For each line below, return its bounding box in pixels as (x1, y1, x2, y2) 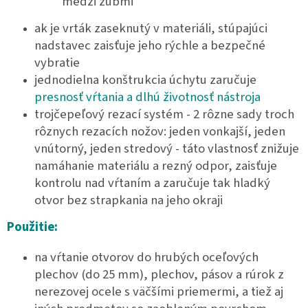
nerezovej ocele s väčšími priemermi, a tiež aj (34, 283, 283, 301)
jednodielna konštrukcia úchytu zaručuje (34, 71, 256, 89)
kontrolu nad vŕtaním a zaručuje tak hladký (34, 174, 270, 192)
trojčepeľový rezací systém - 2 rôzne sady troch (34, 105, 294, 124)
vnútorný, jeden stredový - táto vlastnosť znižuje (34, 140, 299, 158)
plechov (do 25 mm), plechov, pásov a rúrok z (34, 265, 284, 284)
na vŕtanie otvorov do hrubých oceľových (34, 248, 258, 267)
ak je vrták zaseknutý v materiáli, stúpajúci (34, 19, 267, 38)
